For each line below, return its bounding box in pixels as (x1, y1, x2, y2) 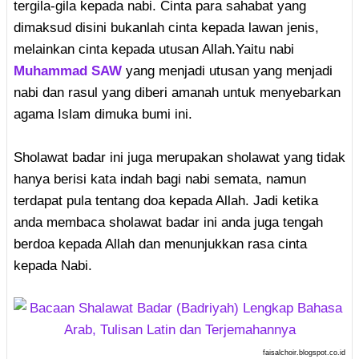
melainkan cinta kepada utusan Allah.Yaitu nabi (14, 42, 294, 57)
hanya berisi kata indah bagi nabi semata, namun (14, 171, 306, 187)
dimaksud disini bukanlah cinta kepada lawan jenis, (14, 20, 319, 35)
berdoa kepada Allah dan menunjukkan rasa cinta (14, 236, 307, 252)
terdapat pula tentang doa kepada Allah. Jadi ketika (14, 193, 318, 208)
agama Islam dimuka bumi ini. (14, 107, 192, 122)
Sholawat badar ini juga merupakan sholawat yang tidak (14, 150, 345, 165)
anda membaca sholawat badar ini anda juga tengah (14, 215, 323, 230)
